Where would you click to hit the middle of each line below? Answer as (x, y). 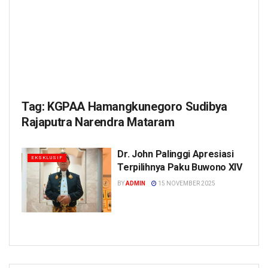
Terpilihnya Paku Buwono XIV (180, 167)
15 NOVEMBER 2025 (186, 183)
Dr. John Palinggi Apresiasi (176, 154)
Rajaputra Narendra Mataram (98, 122)
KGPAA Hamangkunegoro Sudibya (137, 106)
